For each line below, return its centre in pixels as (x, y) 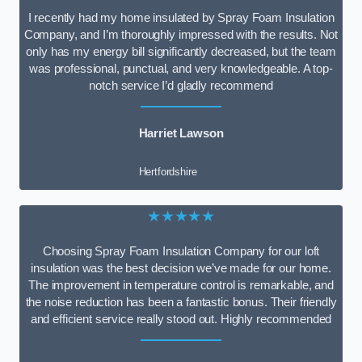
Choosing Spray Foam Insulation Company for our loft (181, 251)
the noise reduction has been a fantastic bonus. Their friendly (181, 302)
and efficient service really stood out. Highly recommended (181, 319)
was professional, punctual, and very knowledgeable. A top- (181, 68)
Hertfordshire (168, 172)
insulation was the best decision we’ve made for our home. (181, 268)
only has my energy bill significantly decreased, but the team (181, 51)
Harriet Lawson (181, 133)
